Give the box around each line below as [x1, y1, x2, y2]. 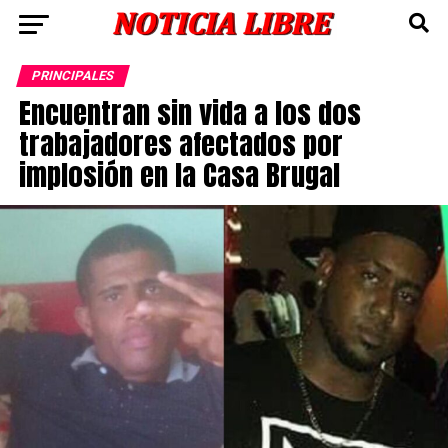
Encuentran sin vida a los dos [18, 91, 361, 134]
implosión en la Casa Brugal [18, 153, 340, 196]
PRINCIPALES [29, 68, 116, 83]
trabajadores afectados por [18, 122, 343, 165]
